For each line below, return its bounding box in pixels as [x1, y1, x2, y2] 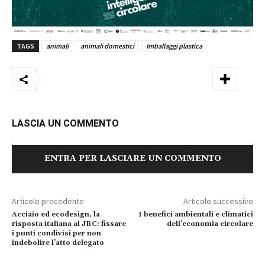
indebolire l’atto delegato [12, 238, 104, 248]
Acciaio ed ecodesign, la [12, 210, 100, 219]
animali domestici [80, 41, 134, 51]
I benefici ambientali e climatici [138, 210, 253, 219]
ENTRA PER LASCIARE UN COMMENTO [44, 153, 221, 164]
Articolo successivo [183, 196, 253, 207]
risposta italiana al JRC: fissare [12, 219, 126, 229]
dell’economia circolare [166, 219, 253, 229]
